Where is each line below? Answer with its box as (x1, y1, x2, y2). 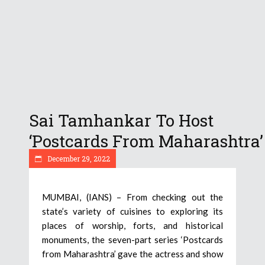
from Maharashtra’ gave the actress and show (42, 248, 223, 259)
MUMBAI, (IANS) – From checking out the (42, 192, 223, 202)
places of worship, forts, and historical (42, 220, 223, 231)
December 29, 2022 (46, 154, 110, 163)
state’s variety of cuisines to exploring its (42, 206, 223, 216)
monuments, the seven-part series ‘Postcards (42, 234, 223, 245)
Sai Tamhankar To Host (29, 109, 214, 132)
